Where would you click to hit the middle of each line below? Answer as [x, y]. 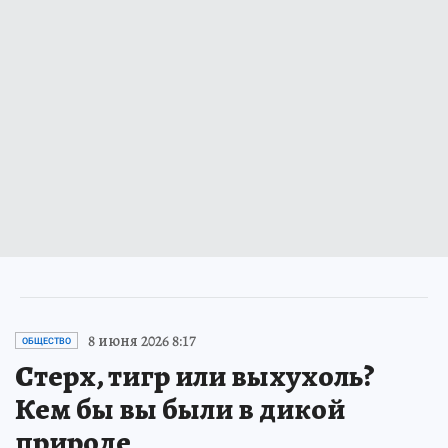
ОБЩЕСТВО [46, 340]
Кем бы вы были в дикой [180, 408]
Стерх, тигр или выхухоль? [195, 375]
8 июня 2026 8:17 [142, 340]
